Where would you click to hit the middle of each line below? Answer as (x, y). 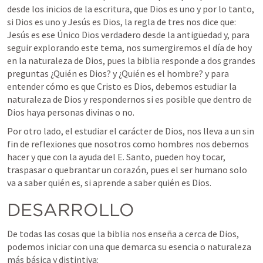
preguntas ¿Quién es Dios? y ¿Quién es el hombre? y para (118, 73)
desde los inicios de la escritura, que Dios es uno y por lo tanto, (131, 9)
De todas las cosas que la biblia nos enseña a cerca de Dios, (123, 234)
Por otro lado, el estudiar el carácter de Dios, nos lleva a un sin (131, 131)
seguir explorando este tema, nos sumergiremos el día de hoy (129, 48)
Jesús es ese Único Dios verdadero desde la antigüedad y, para (128, 35)
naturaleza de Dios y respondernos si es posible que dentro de (129, 99)
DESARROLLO (71, 210)
